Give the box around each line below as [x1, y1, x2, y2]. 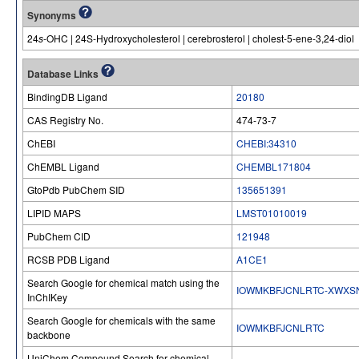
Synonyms [27, 8, 79, 22]
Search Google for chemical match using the [27, 276, 220, 289]
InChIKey [27, 290, 67, 304]
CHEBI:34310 [236, 136, 296, 150]
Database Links [27, 67, 101, 81]
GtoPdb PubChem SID [27, 183, 125, 196]
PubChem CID [27, 229, 91, 243]
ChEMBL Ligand [27, 159, 99, 173]
